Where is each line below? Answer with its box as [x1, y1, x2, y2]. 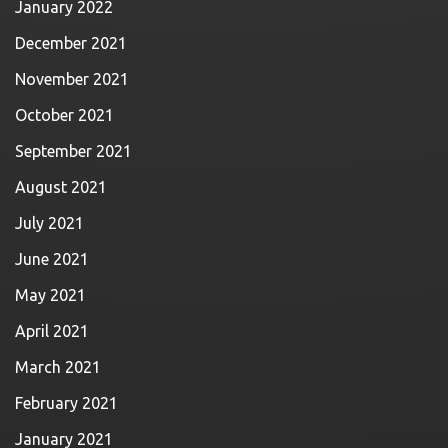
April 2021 [15, 322, 89, 340]
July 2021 [15, 214, 84, 232]
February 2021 [15, 394, 118, 412]
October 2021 [15, 106, 114, 124]
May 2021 [15, 286, 86, 304]
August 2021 [15, 178, 107, 196]
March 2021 [15, 358, 101, 376]
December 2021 [15, 34, 127, 52]
